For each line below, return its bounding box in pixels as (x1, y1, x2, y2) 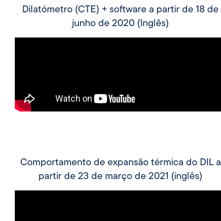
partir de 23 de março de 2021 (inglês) (38, 171, 202, 182)
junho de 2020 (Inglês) (72, 18, 169, 29)
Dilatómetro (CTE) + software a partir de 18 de (22, 4, 219, 15)
